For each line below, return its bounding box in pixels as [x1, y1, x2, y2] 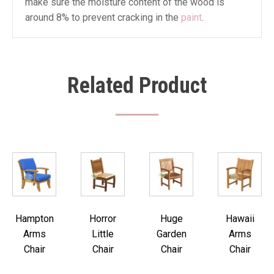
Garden [156, 228, 187, 240]
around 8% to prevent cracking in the [25, 12, 181, 23]
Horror [89, 213, 116, 224]
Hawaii [225, 213, 254, 224]
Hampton [15, 213, 54, 224]
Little [92, 228, 114, 240]
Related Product [67, 73, 207, 98]
